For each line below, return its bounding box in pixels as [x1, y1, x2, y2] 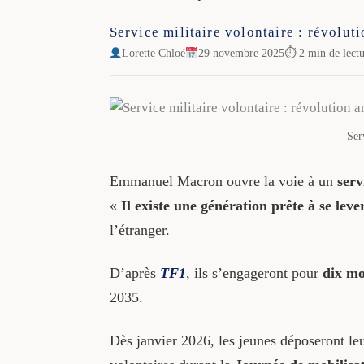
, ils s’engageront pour [185, 264, 323, 281]
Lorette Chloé [122, 46, 186, 59]
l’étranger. [109, 221, 170, 238]
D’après [109, 264, 156, 281]
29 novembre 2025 [198, 46, 285, 59]
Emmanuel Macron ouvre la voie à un [109, 172, 337, 189]
